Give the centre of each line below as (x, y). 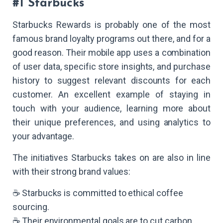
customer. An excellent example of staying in (111, 95)
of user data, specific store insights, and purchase (111, 67)
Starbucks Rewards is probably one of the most (111, 25)
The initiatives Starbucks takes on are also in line (111, 158)
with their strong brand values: (72, 172)
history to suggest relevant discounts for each (111, 81)
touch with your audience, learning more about (111, 109)
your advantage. (44, 136)
